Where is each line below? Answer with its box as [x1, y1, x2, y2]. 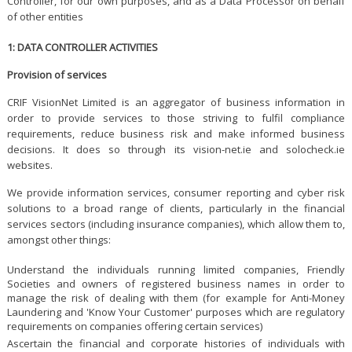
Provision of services [6, 67, 107, 82]
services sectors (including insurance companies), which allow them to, [6, 216, 346, 231]
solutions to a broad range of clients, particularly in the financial [6, 200, 346, 215]
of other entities [6, 9, 83, 24]
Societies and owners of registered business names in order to [6, 277, 346, 291]
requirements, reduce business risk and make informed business [6, 126, 346, 141]
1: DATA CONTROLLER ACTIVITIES [6, 39, 158, 54]
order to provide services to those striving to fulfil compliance [6, 110, 346, 125]
